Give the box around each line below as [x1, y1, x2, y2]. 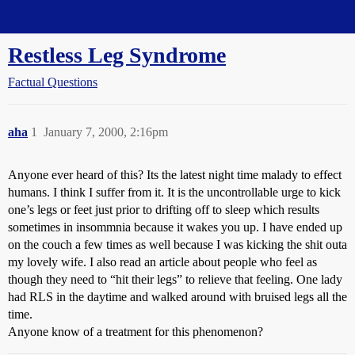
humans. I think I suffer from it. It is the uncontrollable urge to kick [8, 185, 341, 199]
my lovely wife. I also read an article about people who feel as [8, 255, 317, 269]
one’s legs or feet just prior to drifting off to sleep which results [8, 203, 319, 216]
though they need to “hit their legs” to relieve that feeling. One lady [8, 273, 342, 286]
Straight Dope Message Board [8, 10, 158, 23]
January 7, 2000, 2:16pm [44, 125, 168, 139]
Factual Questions [8, 75, 97, 89]
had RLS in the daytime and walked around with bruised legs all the [8, 290, 347, 303]
